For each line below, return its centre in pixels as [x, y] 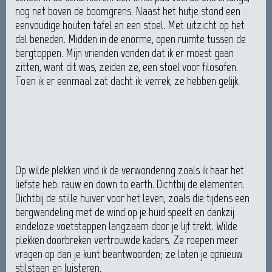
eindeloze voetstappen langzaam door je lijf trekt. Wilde [126, 226]
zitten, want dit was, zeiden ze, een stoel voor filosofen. [127, 67]
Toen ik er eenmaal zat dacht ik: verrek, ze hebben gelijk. [127, 81]
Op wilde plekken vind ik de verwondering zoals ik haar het [130, 170]
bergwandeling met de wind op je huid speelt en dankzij [125, 212]
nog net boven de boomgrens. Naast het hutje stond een [128, 11]
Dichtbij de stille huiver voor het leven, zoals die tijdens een [132, 198]
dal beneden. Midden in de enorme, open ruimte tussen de [131, 39]
